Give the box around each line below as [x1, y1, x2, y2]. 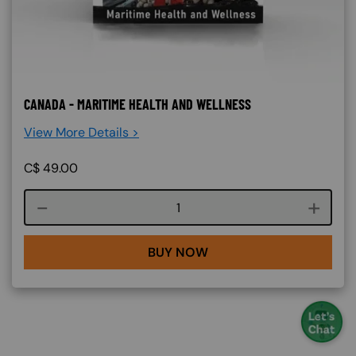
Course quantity [176, 198, 271, 215]
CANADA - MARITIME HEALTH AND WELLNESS [24, 95, 251, 113]
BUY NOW [148, 243, 208, 261]
